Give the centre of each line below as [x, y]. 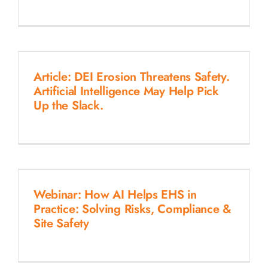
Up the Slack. [68, 105]
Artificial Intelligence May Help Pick [126, 91]
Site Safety [61, 223]
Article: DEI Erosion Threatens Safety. [131, 77]
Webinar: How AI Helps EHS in [115, 194]
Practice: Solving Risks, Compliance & [132, 209]
